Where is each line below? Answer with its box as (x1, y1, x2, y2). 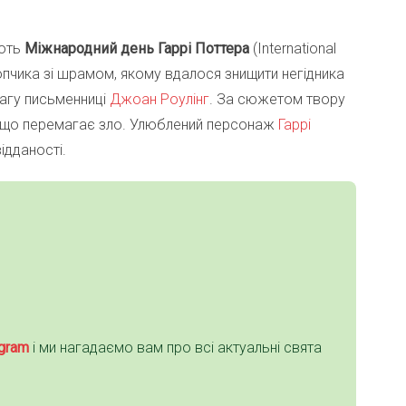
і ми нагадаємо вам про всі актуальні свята (29, 339, 322, 357)
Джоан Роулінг (110, 91, 209, 109)
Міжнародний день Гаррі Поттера (24, 40, 249, 58)
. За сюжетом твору (209, 91, 345, 109)
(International (249, 40, 336, 58)
